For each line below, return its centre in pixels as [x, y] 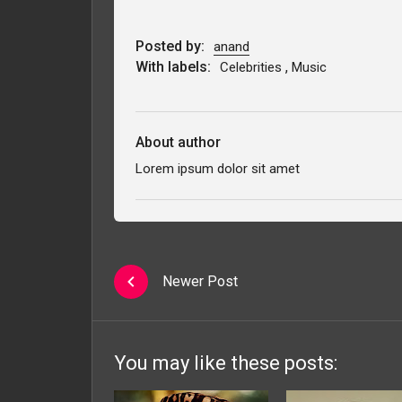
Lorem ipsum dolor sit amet [218, 168]
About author [178, 142]
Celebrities [253, 67]
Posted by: [172, 46]
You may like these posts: [226, 363]
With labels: [175, 66]
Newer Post [200, 282]
